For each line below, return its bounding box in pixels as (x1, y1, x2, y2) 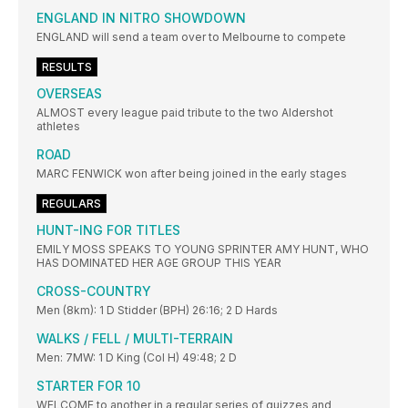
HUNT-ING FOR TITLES (36, 222, 180, 239)
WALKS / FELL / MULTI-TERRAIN (36, 331, 233, 347)
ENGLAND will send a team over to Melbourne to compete (36, 30, 346, 45)
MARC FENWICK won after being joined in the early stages (36, 167, 347, 181)
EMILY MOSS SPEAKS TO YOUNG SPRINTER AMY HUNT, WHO (36, 242, 369, 257)
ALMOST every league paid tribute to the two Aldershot (36, 106, 333, 120)
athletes (36, 119, 80, 134)
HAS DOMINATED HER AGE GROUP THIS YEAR (36, 256, 281, 270)
